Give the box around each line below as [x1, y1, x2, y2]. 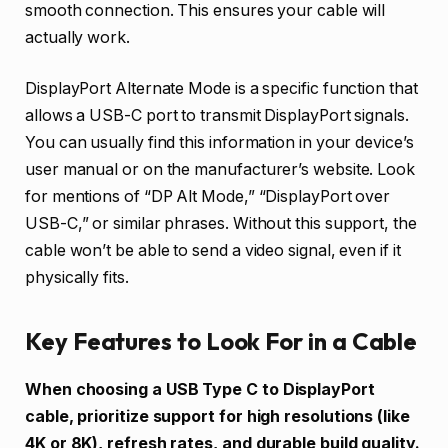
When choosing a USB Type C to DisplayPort [25, 380, 375, 400]
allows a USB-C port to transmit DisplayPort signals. [25, 106, 409, 126]
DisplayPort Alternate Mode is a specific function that [25, 79, 418, 99]
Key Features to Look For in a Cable [25, 325, 418, 356]
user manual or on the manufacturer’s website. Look [25, 160, 416, 180]
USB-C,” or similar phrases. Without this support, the [25, 214, 417, 234]
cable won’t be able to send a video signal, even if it [25, 241, 401, 261]
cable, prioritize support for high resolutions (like [25, 407, 410, 427]
